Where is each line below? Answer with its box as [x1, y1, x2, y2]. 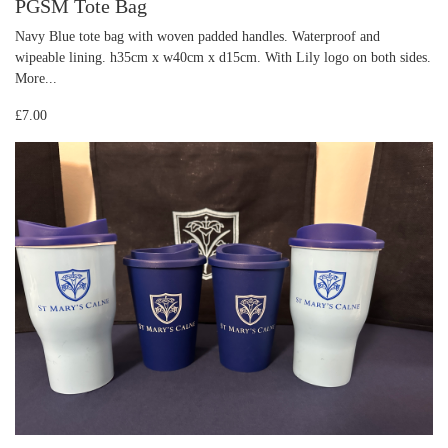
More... [15, 70, 57, 87]
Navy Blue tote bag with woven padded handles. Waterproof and [15, 28, 380, 45]
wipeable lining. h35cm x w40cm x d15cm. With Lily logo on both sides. [15, 49, 431, 66]
